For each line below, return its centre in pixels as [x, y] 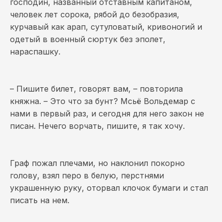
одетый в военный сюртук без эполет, [88, 39]
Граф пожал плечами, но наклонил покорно [97, 163]
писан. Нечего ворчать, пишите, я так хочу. [97, 126]
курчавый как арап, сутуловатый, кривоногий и [106, 27]
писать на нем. [40, 200]
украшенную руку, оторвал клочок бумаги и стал [109, 188]
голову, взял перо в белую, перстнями [87, 175]
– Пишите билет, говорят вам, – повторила [96, 89]
